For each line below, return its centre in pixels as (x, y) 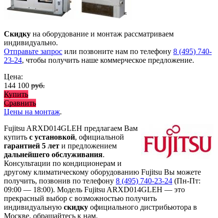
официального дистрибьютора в (143, 207)
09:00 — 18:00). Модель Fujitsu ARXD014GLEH (84, 190)
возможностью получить (116, 199)
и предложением (88, 146)
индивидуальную (34, 207)
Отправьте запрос (33, 52)
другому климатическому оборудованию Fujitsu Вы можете (102, 172)
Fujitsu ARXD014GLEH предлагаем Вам (71, 128)
